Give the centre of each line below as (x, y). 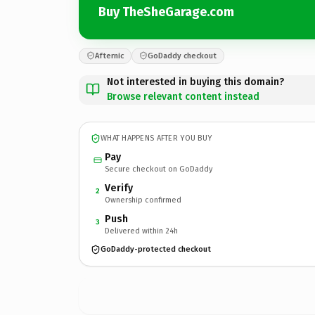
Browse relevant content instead (183, 96)
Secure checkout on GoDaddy (159, 169)
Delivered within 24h (141, 231)
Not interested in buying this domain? (195, 82)
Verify (119, 188)
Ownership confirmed (143, 200)
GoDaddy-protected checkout (156, 249)
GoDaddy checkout (182, 56)
